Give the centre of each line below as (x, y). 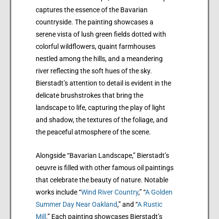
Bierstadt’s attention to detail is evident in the (103, 83)
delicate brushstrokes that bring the (89, 95)
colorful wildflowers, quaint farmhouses (96, 46)
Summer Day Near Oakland (77, 205)
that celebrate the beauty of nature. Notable (102, 180)
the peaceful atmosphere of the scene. (93, 132)
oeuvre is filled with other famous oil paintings (105, 168)
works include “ (58, 192)
